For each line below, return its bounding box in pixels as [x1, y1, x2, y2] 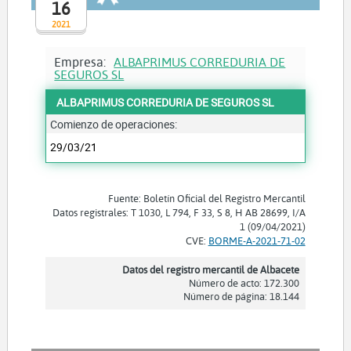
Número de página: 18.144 [183, 290, 299, 303]
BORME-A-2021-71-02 [208, 234, 306, 248]
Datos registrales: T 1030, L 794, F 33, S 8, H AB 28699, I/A [52, 206, 306, 219]
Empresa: [54, 53, 110, 71]
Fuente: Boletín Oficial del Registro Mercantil [107, 192, 306, 205]
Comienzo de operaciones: [50, 117, 178, 132]
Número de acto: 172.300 [188, 277, 299, 290]
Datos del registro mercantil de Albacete [121, 263, 299, 277]
